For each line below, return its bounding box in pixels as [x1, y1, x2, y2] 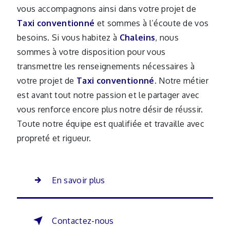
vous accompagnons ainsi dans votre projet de [17, 4, 197, 14]
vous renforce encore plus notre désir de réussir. [17, 104, 203, 114]
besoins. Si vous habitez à [17, 32, 120, 43]
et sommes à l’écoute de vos [94, 18, 209, 28]
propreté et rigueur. [17, 133, 91, 143]
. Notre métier [154, 75, 209, 86]
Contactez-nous [52, 216, 114, 226]
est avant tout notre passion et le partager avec [17, 90, 200, 100]
